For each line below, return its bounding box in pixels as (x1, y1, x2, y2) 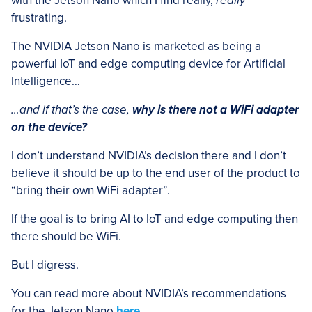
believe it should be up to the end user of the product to (11, 165, 300, 180)
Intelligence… (11, 73, 80, 88)
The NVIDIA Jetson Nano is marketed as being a (11, 38, 261, 54)
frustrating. (11, 10, 67, 25)
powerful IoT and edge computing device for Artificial (11, 56, 286, 71)
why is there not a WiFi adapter (132, 102, 299, 117)
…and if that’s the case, (11, 102, 132, 117)
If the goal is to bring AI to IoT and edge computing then (11, 211, 298, 226)
